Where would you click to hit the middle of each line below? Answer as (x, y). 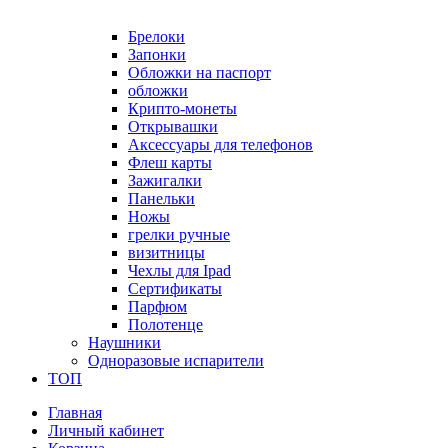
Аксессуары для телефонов (220, 144)
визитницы (166, 252)
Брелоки (156, 36)
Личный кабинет (106, 430)
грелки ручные (179, 234)
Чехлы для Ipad (179, 270)
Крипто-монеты (182, 108)
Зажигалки (165, 180)
